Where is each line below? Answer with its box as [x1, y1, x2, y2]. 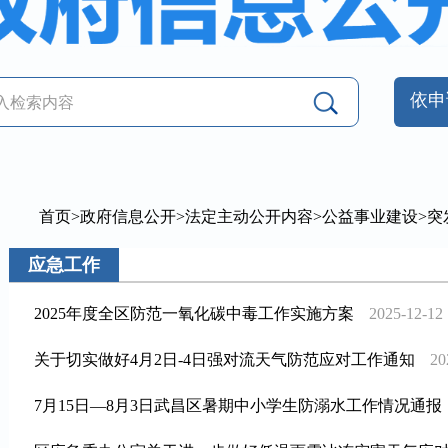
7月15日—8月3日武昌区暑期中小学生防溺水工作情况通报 [34, 397, 442, 415]
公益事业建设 [322, 208, 418, 226]
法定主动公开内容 [185, 208, 313, 226]
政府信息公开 [80, 208, 176, 226]
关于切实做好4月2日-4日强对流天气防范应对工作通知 [34, 351, 415, 369]
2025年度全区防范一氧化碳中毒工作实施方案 [34, 305, 354, 323]
